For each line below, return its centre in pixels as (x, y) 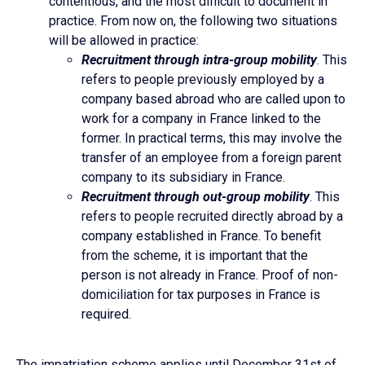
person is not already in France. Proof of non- (210, 275)
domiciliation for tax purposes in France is (201, 294)
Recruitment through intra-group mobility (199, 59)
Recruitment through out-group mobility (196, 196)
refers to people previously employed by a (203, 79)
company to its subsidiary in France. (183, 177)
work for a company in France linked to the (201, 118)
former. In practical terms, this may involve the (212, 138)
